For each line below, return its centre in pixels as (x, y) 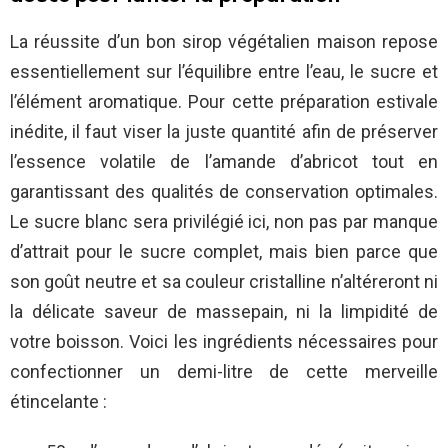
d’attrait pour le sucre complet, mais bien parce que (224, 252)
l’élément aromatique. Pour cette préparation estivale (224, 102)
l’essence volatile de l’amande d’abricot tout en (224, 162)
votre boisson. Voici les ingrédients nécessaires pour (224, 342)
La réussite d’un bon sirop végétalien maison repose (224, 42)
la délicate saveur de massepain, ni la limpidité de (224, 312)
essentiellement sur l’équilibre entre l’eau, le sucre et (224, 72)
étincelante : (58, 402)
